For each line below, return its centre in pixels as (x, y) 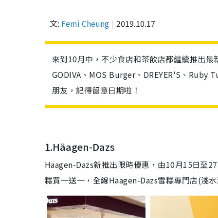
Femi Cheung (85, 23)
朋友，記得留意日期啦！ (96, 90)
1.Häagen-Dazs (80, 147)
